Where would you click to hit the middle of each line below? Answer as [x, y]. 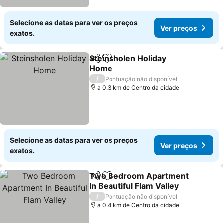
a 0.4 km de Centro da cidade [138, 205]
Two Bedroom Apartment [139, 176]
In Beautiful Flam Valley [134, 186]
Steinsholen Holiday [128, 58]
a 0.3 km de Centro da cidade [138, 87]
